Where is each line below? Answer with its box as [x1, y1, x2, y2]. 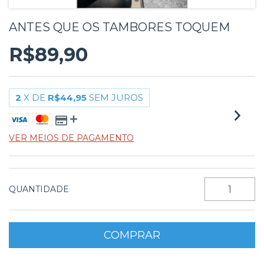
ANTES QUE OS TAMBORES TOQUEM [9, 20, 230, 34]
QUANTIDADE [9, 184, 69, 194]
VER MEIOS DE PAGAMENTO [9, 133, 134, 143]
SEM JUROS [89, 92, 143, 103]
